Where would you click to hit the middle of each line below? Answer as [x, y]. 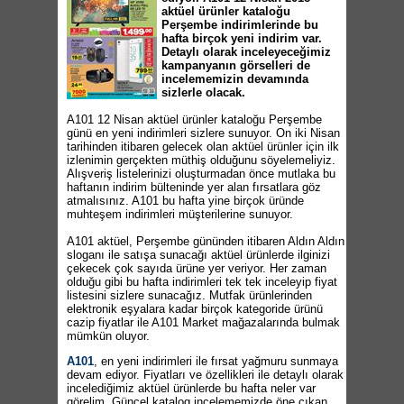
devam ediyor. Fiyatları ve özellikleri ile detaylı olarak [205, 375]
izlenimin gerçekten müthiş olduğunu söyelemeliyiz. [201, 160]
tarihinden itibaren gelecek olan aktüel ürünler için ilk [203, 147]
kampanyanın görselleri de [236, 65]
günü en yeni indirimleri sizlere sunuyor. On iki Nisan [203, 133]
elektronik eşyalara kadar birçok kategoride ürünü [195, 309]
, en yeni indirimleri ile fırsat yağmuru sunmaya [216, 361]
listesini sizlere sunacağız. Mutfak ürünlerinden [189, 295]
